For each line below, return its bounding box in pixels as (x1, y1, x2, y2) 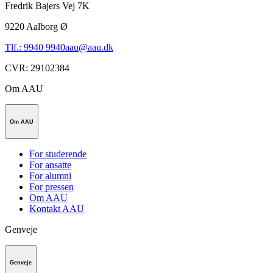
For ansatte (29, 160, 71, 171)
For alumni (29, 171, 71, 182)
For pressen (29, 182, 74, 193)
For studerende (29, 149, 87, 160)
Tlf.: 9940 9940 (5, 41, 65, 52)
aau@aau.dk (65, 41, 113, 52)
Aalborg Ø (26, 21, 68, 32)
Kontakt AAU (29, 204, 84, 214)
